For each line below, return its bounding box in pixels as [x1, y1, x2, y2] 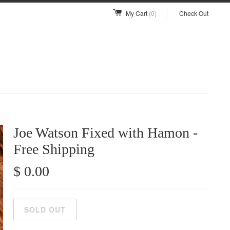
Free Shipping [13, 141, 94, 157]
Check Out [179, 9, 208, 17]
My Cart [126, 9, 149, 17]
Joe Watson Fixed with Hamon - [13, 125, 198, 141]
